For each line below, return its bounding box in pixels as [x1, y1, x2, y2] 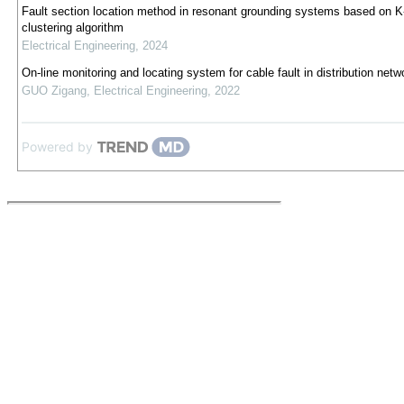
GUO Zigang [21, 84, 87, 97]
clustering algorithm [21, 21, 124, 34]
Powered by [21, 139, 93, 154]
